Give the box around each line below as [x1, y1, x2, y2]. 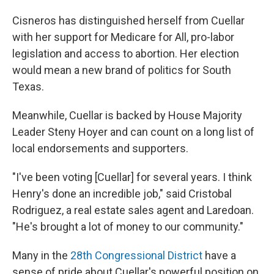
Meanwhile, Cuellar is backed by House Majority [12, 109, 242, 122]
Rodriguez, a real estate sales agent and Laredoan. [12, 204, 254, 217]
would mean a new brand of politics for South [12, 64, 231, 77]
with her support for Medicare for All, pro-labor [12, 31, 234, 44]
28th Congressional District [70, 249, 202, 262]
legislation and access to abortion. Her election [12, 47, 239, 61]
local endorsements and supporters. [12, 142, 188, 155]
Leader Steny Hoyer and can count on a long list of [12, 125, 254, 139]
